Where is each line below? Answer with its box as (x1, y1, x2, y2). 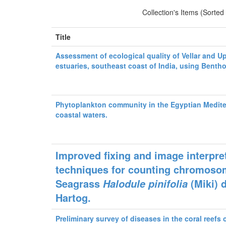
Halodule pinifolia (100, 177, 191, 191)
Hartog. (55, 190, 91, 205)
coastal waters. (55, 109, 108, 120)
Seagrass (55, 176, 100, 191)
